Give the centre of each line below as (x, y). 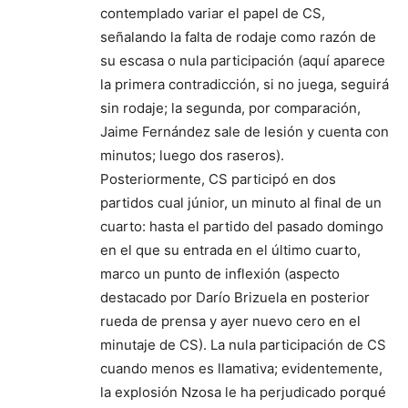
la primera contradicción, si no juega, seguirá (245, 84)
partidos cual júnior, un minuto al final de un (241, 203)
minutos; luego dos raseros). (192, 155)
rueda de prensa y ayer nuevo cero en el (230, 321)
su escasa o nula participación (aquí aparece (243, 61)
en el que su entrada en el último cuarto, (230, 250)
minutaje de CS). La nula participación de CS (243, 345)
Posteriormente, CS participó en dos (218, 179)
